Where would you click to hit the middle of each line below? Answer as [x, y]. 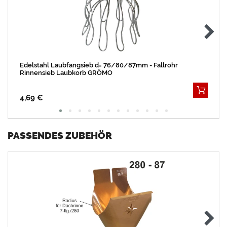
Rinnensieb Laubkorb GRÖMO [66, 72]
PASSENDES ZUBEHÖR [60, 136]
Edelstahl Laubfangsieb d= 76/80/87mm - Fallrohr [99, 65]
